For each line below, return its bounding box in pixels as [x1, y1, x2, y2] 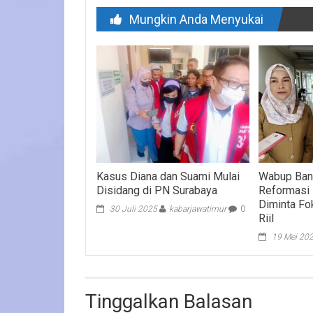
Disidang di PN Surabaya [96, 183, 218, 197]
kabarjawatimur [169, 203, 227, 214]
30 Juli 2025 [110, 203, 158, 214]
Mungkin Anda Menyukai [129, 12, 263, 27]
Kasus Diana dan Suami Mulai [96, 169, 240, 183]
